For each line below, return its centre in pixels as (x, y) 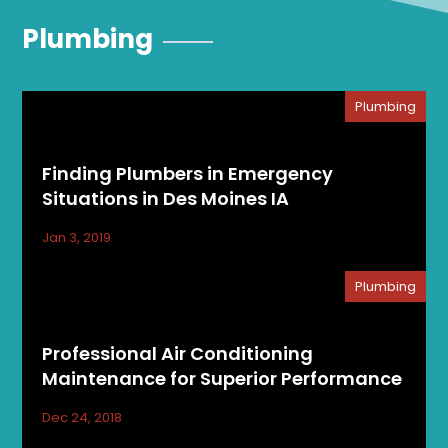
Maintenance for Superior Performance (222, 378)
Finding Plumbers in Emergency (188, 173)
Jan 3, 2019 (77, 237)
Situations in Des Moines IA (166, 198)
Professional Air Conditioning (178, 353)
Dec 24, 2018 (82, 417)
